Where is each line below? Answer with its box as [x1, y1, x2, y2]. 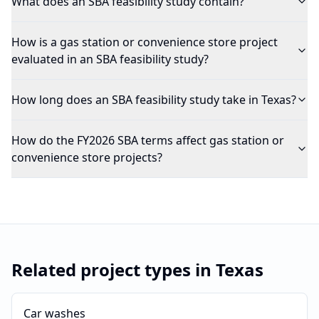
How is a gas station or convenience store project [11, 34, 278, 50]
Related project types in [11, 258, 216, 281]
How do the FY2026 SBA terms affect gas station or [11, 132, 284, 148]
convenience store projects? [11, 150, 162, 165]
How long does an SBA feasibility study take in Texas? [11, 92, 296, 108]
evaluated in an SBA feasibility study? [11, 51, 209, 67]
